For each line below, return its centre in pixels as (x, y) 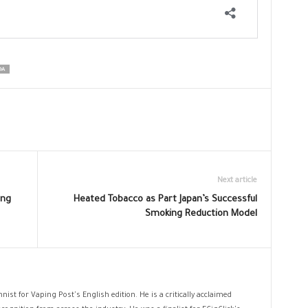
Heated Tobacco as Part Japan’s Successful (165, 200)
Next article (237, 181)
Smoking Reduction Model (201, 214)
